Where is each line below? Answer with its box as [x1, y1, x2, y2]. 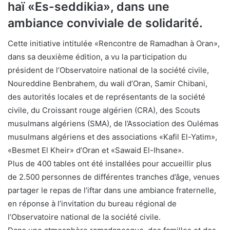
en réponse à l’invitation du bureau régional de [8, 199, 177, 209]
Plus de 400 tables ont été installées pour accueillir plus [8, 159, 212, 169]
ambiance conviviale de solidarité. [8, 15, 203, 30]
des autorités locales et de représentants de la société [8, 92, 205, 102]
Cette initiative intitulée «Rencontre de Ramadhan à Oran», [8, 39, 220, 49]
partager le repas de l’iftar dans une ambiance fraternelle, [8, 185, 216, 196]
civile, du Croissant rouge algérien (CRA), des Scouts [8, 105, 200, 116]
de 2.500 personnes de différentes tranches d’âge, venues [8, 172, 220, 182]
